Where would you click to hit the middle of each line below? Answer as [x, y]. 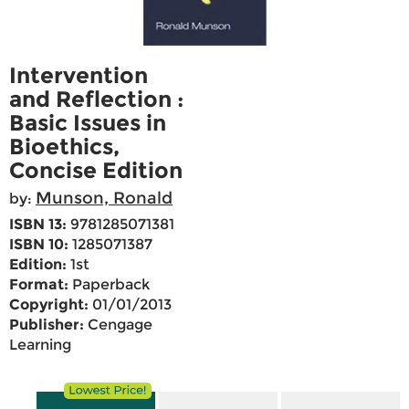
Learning [40, 345]
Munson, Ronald [104, 199]
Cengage [118, 325]
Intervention [79, 76]
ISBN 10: [39, 245]
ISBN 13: [38, 225]
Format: [39, 285]
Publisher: [47, 325]
